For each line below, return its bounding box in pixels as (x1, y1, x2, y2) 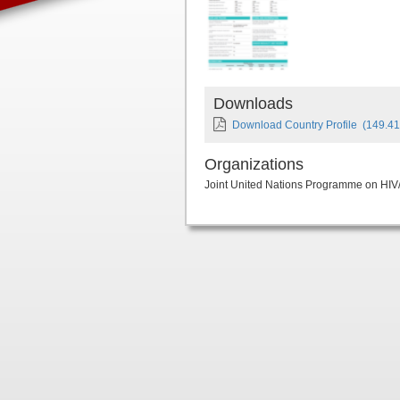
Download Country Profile (232, 119, 357, 131)
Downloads (213, 95, 293, 112)
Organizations (204, 155, 304, 173)
